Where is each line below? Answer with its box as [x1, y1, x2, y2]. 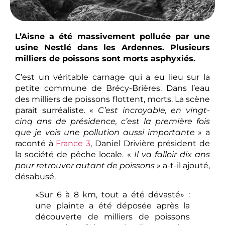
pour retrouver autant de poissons [15, 160, 157, 170]
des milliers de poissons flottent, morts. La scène [15, 94, 210, 104]
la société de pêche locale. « [15, 149, 134, 159]
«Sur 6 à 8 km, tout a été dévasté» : [35, 190, 190, 200]
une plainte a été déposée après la [35, 201, 190, 211]
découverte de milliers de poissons [35, 212, 190, 222]
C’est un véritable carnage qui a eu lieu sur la [15, 72, 210, 82]
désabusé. [15, 171, 56, 181]
